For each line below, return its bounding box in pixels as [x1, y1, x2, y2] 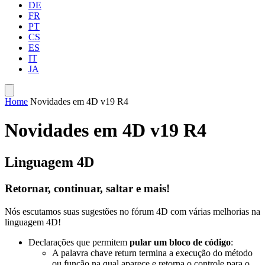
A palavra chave [52, 247, 115, 258]
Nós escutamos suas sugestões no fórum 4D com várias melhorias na [5, 206, 260, 216]
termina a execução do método [137, 247, 253, 258]
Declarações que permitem [28, 237, 130, 247]
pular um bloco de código [130, 237, 231, 247]
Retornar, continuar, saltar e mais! [5, 182, 170, 195]
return [115, 247, 137, 258]
